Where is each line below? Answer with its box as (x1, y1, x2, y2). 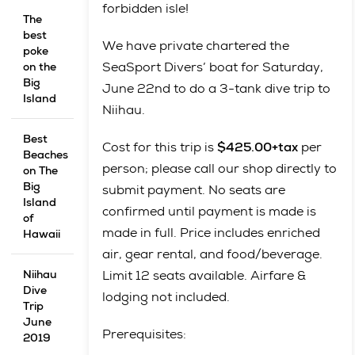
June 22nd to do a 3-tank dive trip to (101, 80, 330, 97)
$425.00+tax (216, 139, 298, 155)
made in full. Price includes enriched (101, 224, 320, 241)
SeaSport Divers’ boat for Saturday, (101, 59, 323, 75)
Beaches (23, 147, 69, 162)
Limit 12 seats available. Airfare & (101, 267, 306, 284)
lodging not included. (101, 288, 230, 305)
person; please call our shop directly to (101, 160, 337, 177)
